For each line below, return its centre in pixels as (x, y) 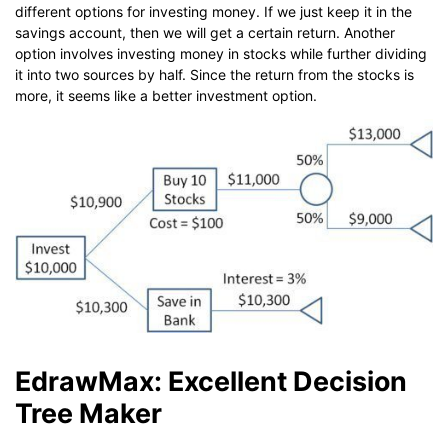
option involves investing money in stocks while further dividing (221, 53)
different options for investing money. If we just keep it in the (213, 11)
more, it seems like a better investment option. (166, 95)
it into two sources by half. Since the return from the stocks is (214, 74)
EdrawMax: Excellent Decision (211, 380)
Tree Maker (88, 412)
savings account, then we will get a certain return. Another (205, 32)
